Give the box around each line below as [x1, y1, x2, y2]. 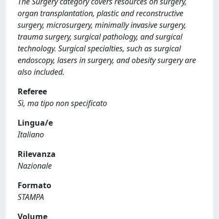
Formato [18, 180, 51, 191]
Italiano [18, 129, 44, 140]
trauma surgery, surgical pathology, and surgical [18, 31, 182, 42]
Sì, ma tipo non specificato [18, 98, 107, 109]
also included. [18, 66, 65, 77]
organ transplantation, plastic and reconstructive [18, 8, 183, 19]
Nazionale [18, 160, 52, 171]
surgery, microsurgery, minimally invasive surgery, [18, 20, 186, 30]
